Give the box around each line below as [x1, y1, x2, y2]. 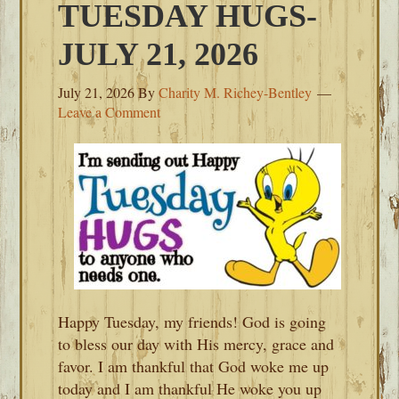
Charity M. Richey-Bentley [159, 83, 313, 102]
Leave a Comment [58, 102, 161, 121]
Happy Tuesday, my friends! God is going [58, 311, 327, 332]
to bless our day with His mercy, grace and [58, 333, 335, 354]
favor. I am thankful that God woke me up [58, 355, 330, 377]
